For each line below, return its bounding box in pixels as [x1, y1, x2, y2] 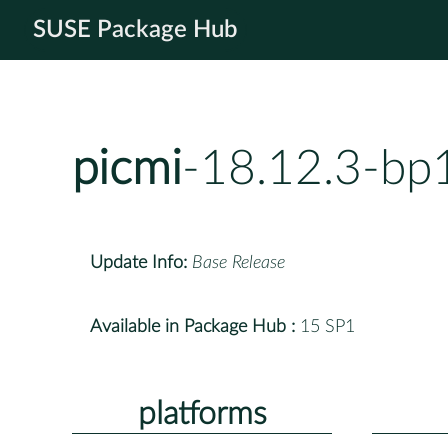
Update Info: [90, 253, 187, 272]
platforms [137, 397, 267, 430]
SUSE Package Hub [33, 18, 238, 42]
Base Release [192, 253, 285, 272]
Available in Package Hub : [90, 317, 295, 336]
